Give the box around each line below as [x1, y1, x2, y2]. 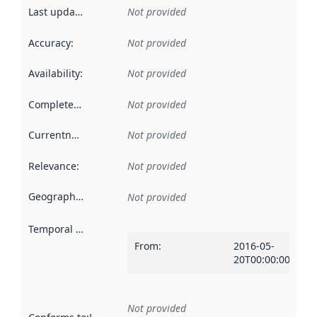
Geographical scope [75, 190, 83, 204]
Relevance [28, 158, 76, 173]
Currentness [71, 128, 79, 142]
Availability [28, 67, 80, 81]
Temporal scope [75, 221, 83, 236]
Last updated [74, 5, 83, 19]
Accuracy [28, 35, 71, 50]
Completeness [73, 97, 81, 111]
